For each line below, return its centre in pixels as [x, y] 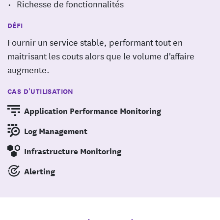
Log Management [56, 131]
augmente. [28, 69]
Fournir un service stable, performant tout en [95, 42]
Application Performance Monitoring [93, 110]
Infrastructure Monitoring [73, 151]
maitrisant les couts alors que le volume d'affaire [101, 55]
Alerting [40, 171]
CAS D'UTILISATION [41, 91]
